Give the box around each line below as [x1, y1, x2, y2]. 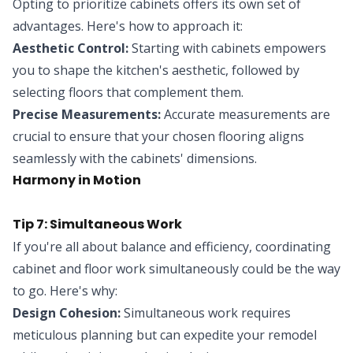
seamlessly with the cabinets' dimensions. [13, 150, 257, 168]
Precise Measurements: [13, 106, 161, 124]
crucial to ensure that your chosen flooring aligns [13, 128, 304, 146]
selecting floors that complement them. [13, 84, 243, 102]
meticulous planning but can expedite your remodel [13, 326, 317, 344]
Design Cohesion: [13, 304, 121, 322]
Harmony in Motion [13, 171, 141, 190]
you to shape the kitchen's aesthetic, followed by [13, 61, 299, 80]
